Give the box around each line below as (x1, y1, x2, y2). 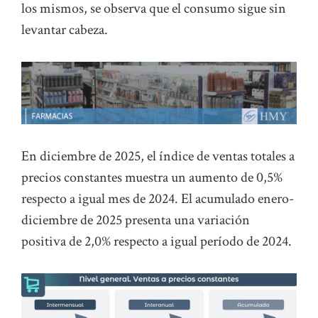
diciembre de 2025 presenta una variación (21, 210, 250, 229)
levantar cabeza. (21, 21, 108, 40)
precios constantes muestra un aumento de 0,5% (21, 168, 283, 187)
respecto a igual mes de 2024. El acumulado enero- (21, 189, 294, 208)
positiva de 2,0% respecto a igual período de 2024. (21, 231, 292, 251)
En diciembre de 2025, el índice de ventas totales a (21, 146, 295, 165)
